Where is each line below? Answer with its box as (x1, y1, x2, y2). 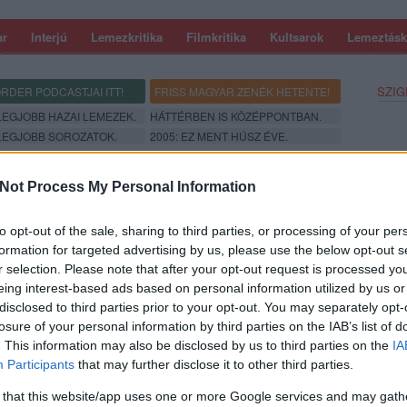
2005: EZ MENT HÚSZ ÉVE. (150, 128, 288, 144)
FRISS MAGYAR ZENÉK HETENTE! (154, 84, 330, 99)
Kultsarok (270, 28, 323, 45)
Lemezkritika (91, 28, 163, 45)
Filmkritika (186, 28, 246, 45)
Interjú (31, 28, 67, 45)
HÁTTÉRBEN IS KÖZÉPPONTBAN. (150, 108, 322, 124)
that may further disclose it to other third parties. (74, 356, 353, 372)
